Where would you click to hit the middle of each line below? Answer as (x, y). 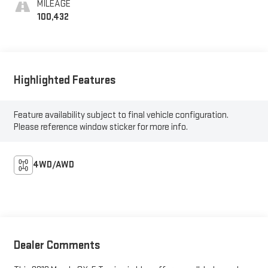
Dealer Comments (57, 246)
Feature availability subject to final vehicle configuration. (121, 115)
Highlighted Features (65, 80)
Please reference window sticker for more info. (100, 127)
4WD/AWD (53, 165)
